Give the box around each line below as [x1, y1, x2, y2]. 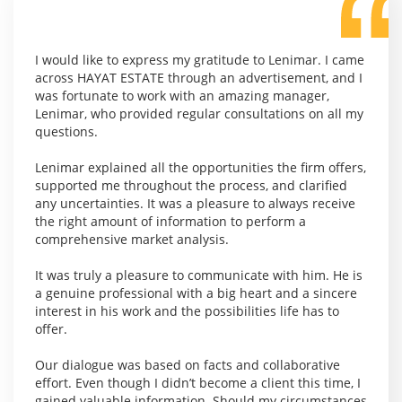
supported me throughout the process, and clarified [35, 177, 347, 195]
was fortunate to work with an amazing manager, [35, 87, 329, 105]
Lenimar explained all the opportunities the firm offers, [35, 159, 366, 177]
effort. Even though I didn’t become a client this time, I [35, 374, 361, 392]
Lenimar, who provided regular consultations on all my [35, 105, 363, 123]
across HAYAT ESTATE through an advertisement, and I [35, 69, 363, 87]
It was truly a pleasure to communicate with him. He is [35, 267, 363, 284]
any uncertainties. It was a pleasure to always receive [35, 195, 355, 213]
